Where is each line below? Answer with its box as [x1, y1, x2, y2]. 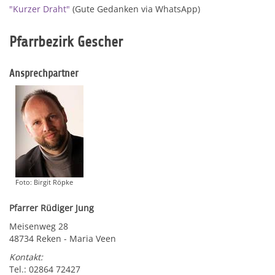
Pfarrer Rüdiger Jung [9, 202, 94, 214]
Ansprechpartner [9, 68, 79, 79]
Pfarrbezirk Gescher [9, 34, 123, 50]
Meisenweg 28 [9, 220, 68, 232]
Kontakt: [9, 251, 43, 263]
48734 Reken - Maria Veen [9, 233, 116, 244]
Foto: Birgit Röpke [15, 177, 73, 187]
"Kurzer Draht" [9, 3, 70, 15]
